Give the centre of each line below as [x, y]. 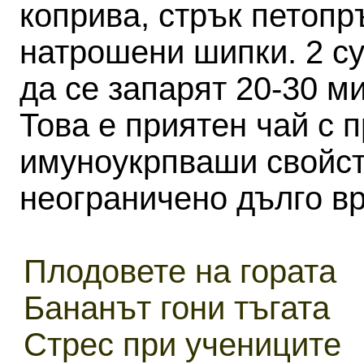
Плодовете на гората [180, 271]
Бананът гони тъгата [177, 308]
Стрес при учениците [182, 344]
